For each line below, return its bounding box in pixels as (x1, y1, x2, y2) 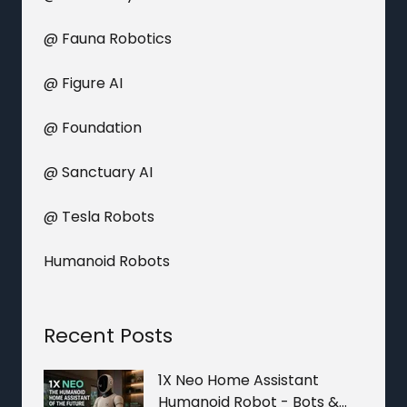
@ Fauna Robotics (44, 27, 172, 49)
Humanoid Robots (44, 250, 170, 272)
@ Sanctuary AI (44, 161, 153, 183)
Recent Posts (44, 321, 173, 350)
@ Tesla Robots (44, 205, 154, 227)
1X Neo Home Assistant (158, 369, 319, 391)
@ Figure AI (44, 72, 123, 94)
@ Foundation (44, 116, 142, 138)
